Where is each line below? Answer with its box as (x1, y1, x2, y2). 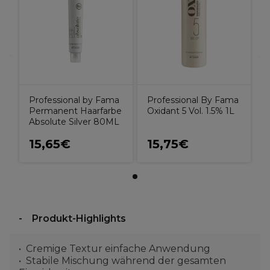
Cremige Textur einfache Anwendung (26, 243, 210, 254)
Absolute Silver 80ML (29, 116, 119, 127)
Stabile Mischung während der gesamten (26, 255, 226, 266)
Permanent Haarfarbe (29, 105, 122, 116)
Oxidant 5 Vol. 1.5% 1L (147, 105, 234, 116)
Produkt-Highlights (32, 213, 126, 224)
